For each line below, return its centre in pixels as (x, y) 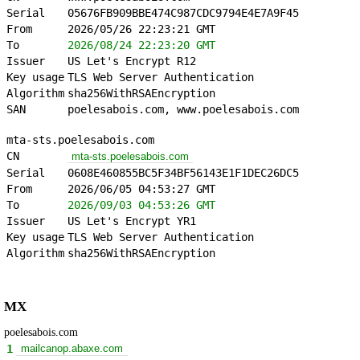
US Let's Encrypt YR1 (132, 221)
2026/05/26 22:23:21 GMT (141, 29)
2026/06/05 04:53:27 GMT (141, 189)
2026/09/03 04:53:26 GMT (141, 205)
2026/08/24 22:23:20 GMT (141, 45)
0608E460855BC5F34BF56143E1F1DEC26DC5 (183, 173)
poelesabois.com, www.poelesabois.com (183, 110)
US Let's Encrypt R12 (132, 61)
